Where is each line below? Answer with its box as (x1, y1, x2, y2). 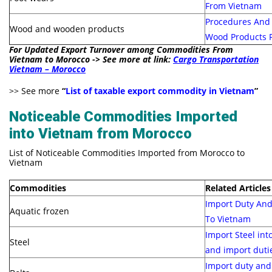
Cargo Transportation (173, 53, 259, 65)
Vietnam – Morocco (9, 63, 86, 75)
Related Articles (205, 182, 271, 194)
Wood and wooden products (10, 22, 124, 35)
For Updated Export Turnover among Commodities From (9, 43, 233, 55)
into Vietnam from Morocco (9, 124, 192, 142)
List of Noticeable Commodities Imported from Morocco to (9, 146, 245, 158)
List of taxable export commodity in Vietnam (66, 84, 254, 97)
